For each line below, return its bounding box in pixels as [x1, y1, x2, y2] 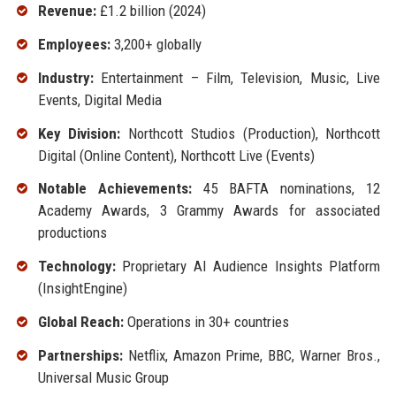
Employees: [37, 34, 110, 53]
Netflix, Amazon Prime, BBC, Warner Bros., [122, 346, 381, 364]
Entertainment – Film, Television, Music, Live [93, 68, 381, 87]
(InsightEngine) [37, 279, 127, 298]
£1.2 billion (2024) [95, 2, 206, 20]
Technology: [37, 257, 116, 276]
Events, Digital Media [37, 90, 162, 109]
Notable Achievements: [37, 179, 192, 198]
